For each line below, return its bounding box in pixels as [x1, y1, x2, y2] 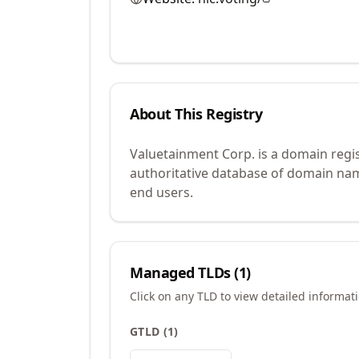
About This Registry [130, 104, 263, 123]
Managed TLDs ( [130, 263, 239, 282]
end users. [130, 184, 193, 201]
